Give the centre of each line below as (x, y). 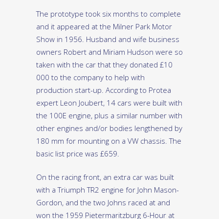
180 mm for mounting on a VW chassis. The (109, 141)
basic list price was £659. (78, 154)
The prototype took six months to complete (109, 14)
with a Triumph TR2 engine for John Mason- (108, 190)
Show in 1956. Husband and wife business (108, 39)
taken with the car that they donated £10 (104, 65)
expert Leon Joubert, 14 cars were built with (109, 103)
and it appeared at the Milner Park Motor (104, 27)
